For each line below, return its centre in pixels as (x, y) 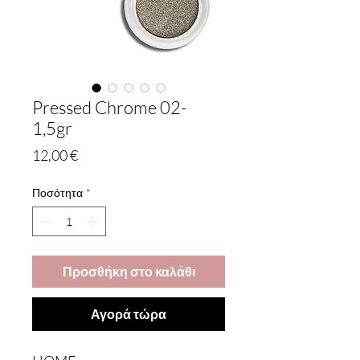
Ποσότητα (57, 192)
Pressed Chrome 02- (109, 107)
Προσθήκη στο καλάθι (129, 271)
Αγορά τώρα (129, 314)
